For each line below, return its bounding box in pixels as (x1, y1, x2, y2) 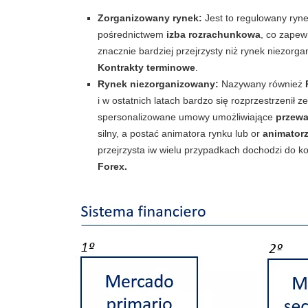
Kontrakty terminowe (98, 62, 195, 73)
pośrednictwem (98, 29, 166, 40)
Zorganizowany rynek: (98, 12, 202, 23)
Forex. (98, 161, 127, 172)
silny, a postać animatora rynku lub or (98, 128, 263, 139)
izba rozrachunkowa (166, 29, 261, 40)
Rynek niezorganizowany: (98, 78, 221, 89)
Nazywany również (221, 78, 305, 89)
